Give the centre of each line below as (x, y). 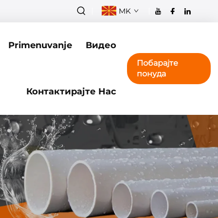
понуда (151, 74)
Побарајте (157, 63)
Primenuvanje (40, 45)
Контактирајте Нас (71, 91)
